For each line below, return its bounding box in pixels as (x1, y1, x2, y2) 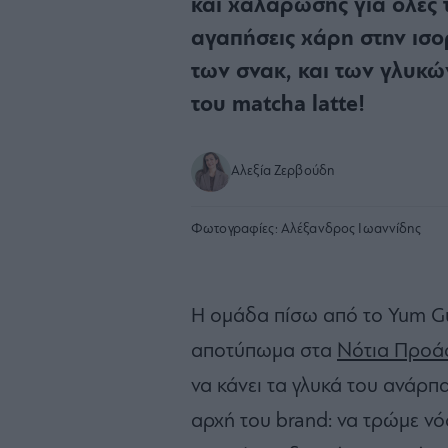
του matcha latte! (191, 93, 365, 117)
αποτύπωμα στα (191, 340, 337, 362)
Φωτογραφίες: (191, 221, 278, 237)
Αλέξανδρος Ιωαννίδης (277, 221, 422, 237)
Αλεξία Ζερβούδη (231, 163, 336, 179)
